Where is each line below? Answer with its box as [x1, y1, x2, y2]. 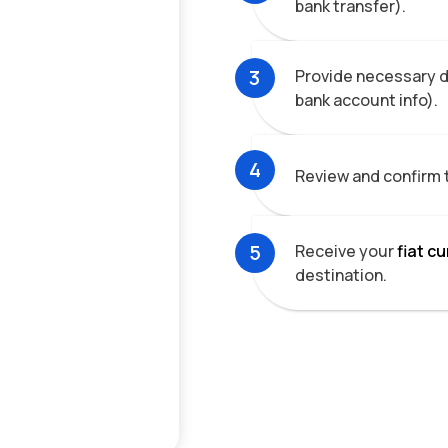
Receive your [295, 239, 395, 262]
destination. [295, 263, 388, 286]
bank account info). [295, 89, 439, 112]
